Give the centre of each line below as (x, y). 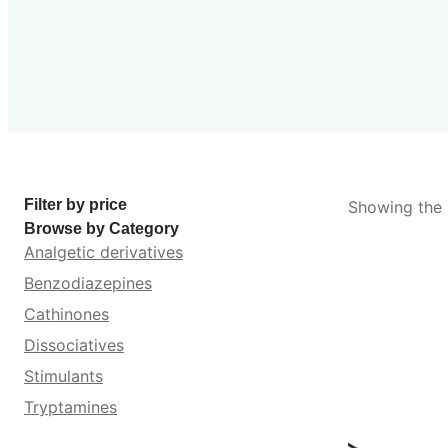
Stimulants (63, 375)
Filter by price (75, 203)
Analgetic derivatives (103, 251)
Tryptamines (70, 406)
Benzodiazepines (88, 282)
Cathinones (66, 313)
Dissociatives (74, 344)
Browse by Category (101, 227)
